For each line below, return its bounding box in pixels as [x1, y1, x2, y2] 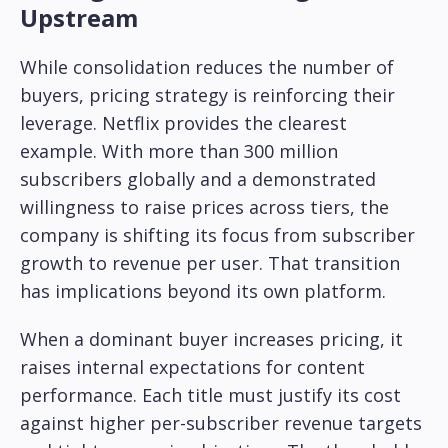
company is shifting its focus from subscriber [20, 223, 415, 248]
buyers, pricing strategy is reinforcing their [20, 83, 395, 108]
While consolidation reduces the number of [20, 55, 394, 80]
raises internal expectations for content [20, 355, 365, 380]
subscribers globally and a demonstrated [20, 167, 376, 192]
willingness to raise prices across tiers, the [20, 195, 389, 220]
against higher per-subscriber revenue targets [20, 411, 422, 436]
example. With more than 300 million [20, 139, 338, 164]
